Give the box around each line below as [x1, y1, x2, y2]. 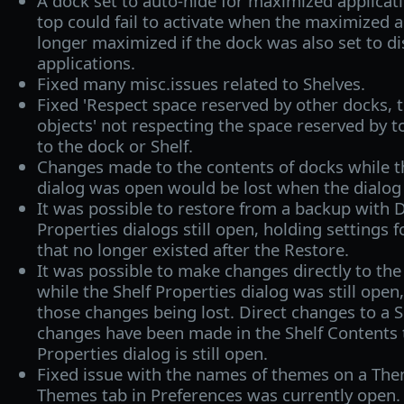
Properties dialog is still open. [36, 341, 268, 364]
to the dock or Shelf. [36, 133, 193, 157]
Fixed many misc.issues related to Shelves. [36, 71, 365, 95]
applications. [36, 50, 135, 74]
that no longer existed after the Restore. [36, 237, 349, 261]
